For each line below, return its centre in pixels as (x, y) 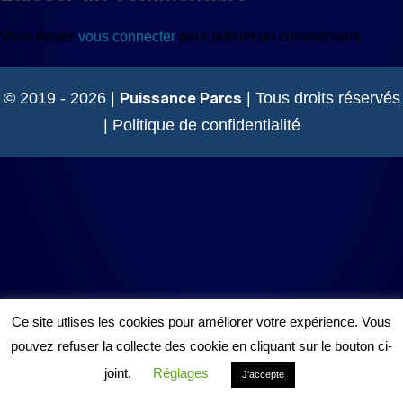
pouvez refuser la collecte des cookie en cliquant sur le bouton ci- (201, 346)
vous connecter (127, 36)
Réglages (180, 373)
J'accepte (263, 374)
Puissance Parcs (180, 98)
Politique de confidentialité (206, 125)
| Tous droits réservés (321, 98)
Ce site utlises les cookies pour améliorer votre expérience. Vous (201, 322)
